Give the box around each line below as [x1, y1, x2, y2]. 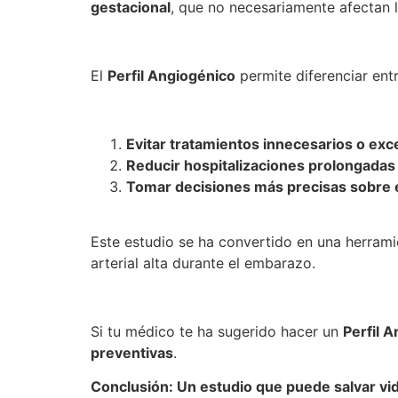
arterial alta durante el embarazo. [91, 254, 315, 273]
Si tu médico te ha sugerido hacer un [91, 322, 343, 340]
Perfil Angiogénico [107, 66, 235, 84]
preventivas [91, 343, 173, 362]
